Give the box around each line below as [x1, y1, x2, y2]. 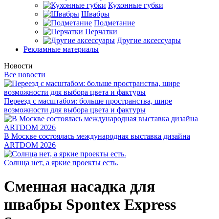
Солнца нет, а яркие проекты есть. [4, 158, 118, 167]
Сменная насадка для [4, 177, 155, 196]
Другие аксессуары [117, 36, 181, 44]
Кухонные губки [108, 1, 163, 9]
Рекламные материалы [23, 45, 99, 53]
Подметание [94, 19, 135, 27]
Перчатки [85, 27, 117, 36]
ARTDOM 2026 [4, 141, 56, 149]
